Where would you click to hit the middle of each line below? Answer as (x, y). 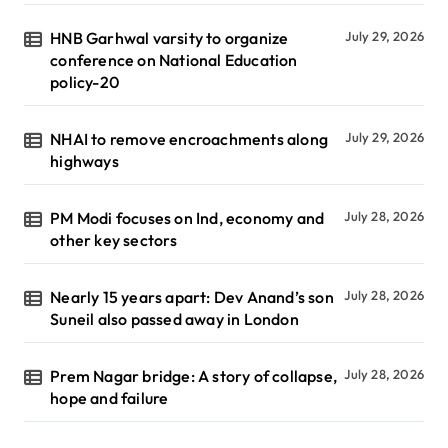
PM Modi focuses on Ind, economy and (187, 218)
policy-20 (85, 82)
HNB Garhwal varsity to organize (169, 38)
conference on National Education (174, 60)
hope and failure (109, 398)
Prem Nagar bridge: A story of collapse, (194, 376)
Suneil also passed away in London (174, 319)
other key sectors (114, 240)
